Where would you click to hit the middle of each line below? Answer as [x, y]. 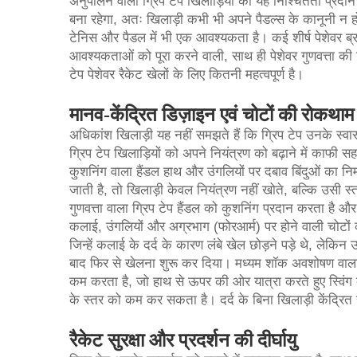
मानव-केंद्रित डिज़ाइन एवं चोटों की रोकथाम [212, 115]
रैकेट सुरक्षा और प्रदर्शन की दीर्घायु [183, 340]
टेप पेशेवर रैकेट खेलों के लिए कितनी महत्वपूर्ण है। [186, 75]
